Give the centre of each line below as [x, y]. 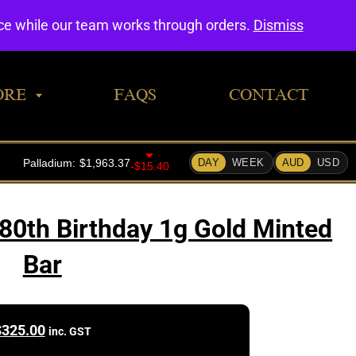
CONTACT [268, 95]
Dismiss [278, 25]
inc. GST [70, 331]
